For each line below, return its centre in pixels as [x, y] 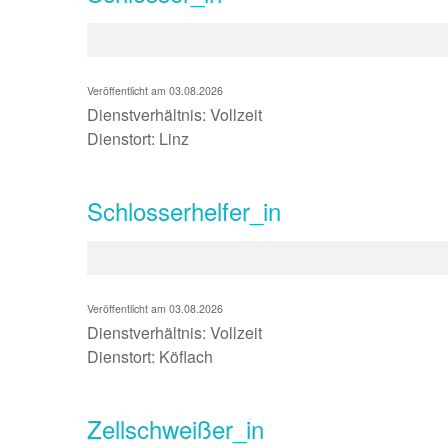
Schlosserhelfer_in [184, 210]
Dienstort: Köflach [150, 356]
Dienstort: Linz [140, 138]
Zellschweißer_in [175, 428]
